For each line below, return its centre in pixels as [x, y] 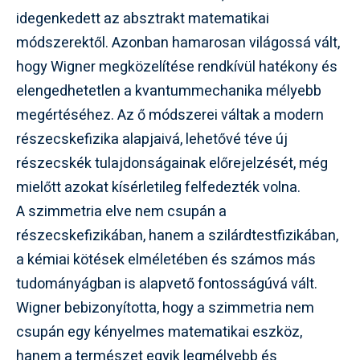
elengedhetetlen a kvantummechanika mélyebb [169, 91]
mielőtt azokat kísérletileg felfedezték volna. [158, 188]
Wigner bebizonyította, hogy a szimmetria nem [165, 308]
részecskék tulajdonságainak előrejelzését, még [172, 164]
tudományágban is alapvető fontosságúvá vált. [167, 284]
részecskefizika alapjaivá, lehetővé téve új [152, 139]
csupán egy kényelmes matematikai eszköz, [159, 332]
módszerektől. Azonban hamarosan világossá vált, [178, 43]
